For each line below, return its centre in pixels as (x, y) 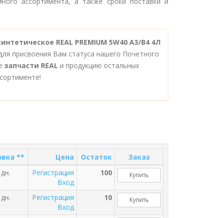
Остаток (96, 157)
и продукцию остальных (99, 65)
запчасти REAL (31, 65)
